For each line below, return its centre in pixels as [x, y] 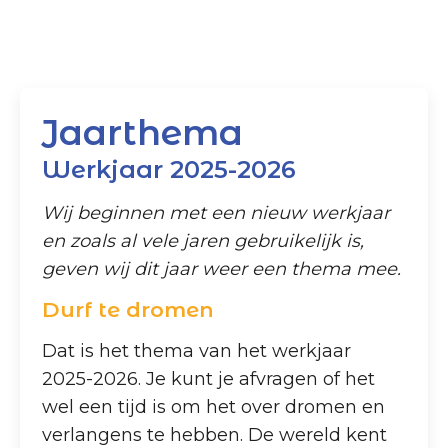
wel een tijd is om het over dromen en [214, 406]
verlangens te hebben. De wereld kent [215, 434]
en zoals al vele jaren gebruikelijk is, [203, 240]
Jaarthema [143, 133]
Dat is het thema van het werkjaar [197, 350]
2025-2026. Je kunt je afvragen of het [209, 378]
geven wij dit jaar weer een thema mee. [222, 268]
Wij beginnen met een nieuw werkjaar [216, 212]
